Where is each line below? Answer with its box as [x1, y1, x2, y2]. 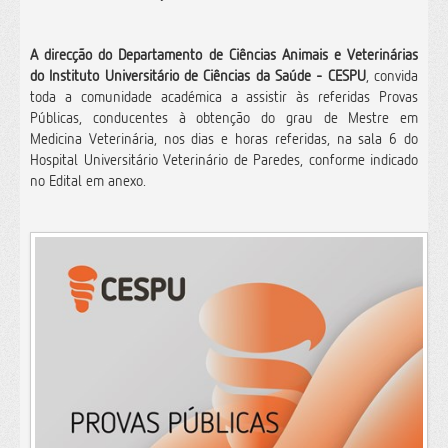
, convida [365, 66, 419, 85]
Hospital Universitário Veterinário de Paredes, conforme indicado [30, 150, 418, 169]
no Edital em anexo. [30, 171, 146, 190]
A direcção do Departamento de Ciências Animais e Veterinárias [30, 45, 418, 64]
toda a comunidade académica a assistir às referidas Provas [30, 87, 418, 106]
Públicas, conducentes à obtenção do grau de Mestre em [30, 108, 418, 127]
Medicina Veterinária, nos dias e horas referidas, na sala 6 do [30, 129, 418, 148]
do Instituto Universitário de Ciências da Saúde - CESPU [30, 66, 366, 85]
